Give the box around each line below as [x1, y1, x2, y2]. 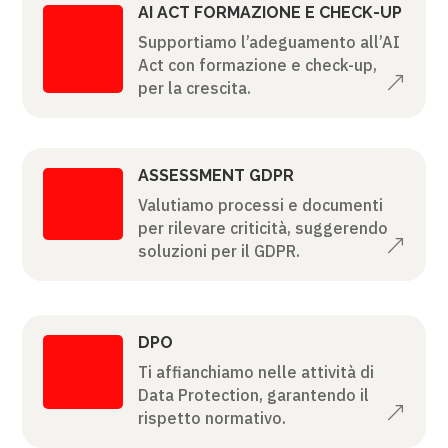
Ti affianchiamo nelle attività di [137, 361, 374, 382]
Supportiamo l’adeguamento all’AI [137, 31, 400, 52]
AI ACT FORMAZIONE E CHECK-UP [137, 2, 402, 22]
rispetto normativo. [137, 407, 286, 428]
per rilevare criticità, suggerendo [137, 217, 388, 238]
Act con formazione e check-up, [137, 54, 377, 75]
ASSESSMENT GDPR [137, 165, 294, 185]
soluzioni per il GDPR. [137, 240, 300, 261]
